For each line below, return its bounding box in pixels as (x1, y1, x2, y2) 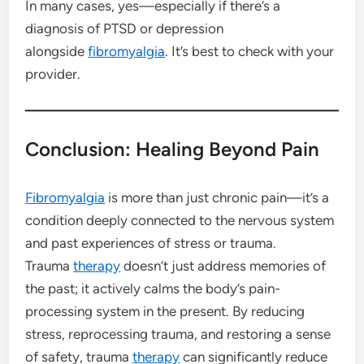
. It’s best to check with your (165, 42, 335, 59)
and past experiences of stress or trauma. (25, 234, 277, 251)
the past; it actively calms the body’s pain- (25, 279, 281, 297)
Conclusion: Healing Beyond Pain (25, 136, 320, 161)
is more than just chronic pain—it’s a (105, 188, 330, 206)
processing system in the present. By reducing (25, 302, 305, 319)
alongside (25, 42, 89, 59)
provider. (25, 65, 81, 82)
